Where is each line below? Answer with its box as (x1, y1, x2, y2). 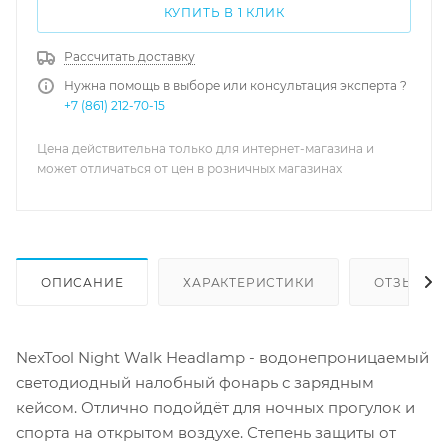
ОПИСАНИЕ (41, 274, 124, 290)
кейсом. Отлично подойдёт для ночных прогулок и (16, 397, 415, 417)
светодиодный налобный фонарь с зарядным (16, 372, 374, 392)
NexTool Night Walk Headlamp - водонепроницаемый (16, 347, 429, 367)
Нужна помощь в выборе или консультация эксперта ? (64, 78, 407, 93)
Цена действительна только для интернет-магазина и (37, 141, 374, 156)
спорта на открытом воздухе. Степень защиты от (16, 422, 396, 442)
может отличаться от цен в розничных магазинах (37, 161, 342, 176)
